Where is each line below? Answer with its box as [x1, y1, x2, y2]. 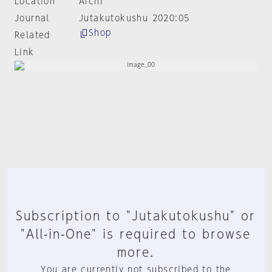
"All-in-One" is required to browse [21, 228, 251, 240]
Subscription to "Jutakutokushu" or [16, 209, 256, 222]
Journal [15, 14, 50, 22]
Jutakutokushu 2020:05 [78, 14, 190, 22]
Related [15, 31, 50, 39]
